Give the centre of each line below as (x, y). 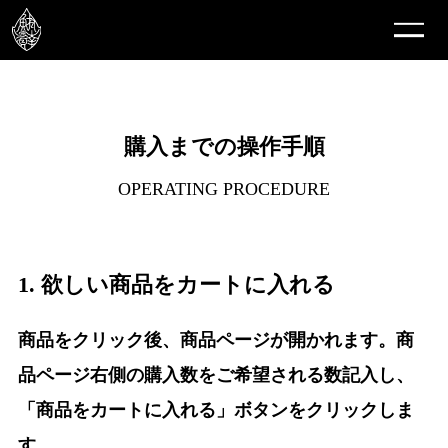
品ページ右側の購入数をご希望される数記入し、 (215, 375)
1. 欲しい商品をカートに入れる (176, 285)
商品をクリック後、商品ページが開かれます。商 (215, 340)
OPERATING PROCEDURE (224, 188)
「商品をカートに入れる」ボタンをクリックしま (215, 410)
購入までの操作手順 (224, 147)
